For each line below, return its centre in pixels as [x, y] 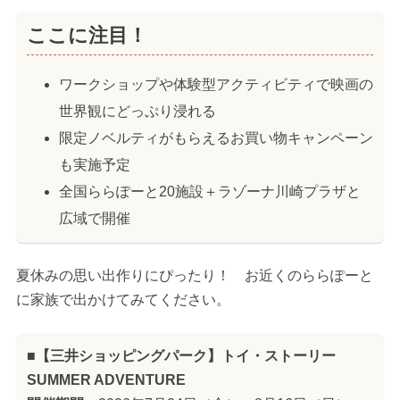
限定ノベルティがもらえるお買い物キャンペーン [216, 137]
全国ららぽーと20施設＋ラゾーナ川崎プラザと [209, 191]
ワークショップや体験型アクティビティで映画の [216, 84]
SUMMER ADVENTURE [106, 380]
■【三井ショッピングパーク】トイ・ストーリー [181, 356]
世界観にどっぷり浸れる [137, 111]
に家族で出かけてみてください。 [123, 300]
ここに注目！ [87, 35]
